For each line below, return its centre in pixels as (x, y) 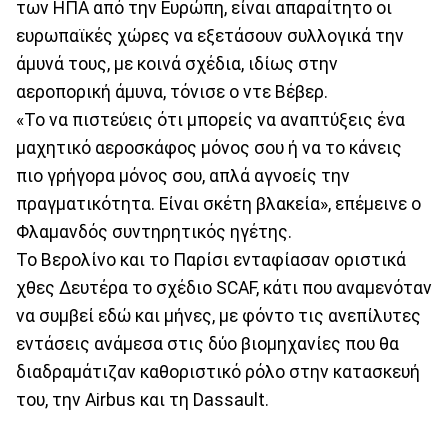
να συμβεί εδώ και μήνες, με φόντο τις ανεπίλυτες (218, 315)
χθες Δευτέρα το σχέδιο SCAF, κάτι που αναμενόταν (224, 287)
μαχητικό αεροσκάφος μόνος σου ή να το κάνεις (209, 147)
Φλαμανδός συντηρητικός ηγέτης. (154, 231)
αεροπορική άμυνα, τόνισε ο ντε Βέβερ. (172, 91)
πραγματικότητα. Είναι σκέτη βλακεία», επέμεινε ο (218, 203)
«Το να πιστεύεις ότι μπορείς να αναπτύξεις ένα (210, 119)
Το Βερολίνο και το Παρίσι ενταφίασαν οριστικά (211, 259)
